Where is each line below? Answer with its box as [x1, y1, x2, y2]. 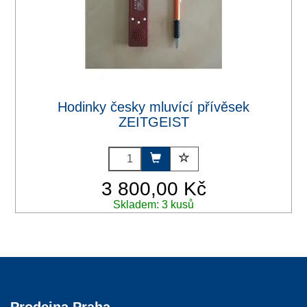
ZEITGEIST [118, 114, 189, 130]
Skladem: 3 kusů [113, 198, 194, 210]
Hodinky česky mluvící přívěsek [58, 99, 249, 114]
